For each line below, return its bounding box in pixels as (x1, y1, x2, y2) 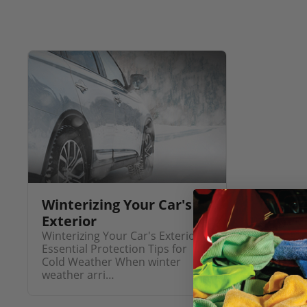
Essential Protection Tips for (41, 241, 187, 256)
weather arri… (41, 267, 114, 282)
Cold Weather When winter (41, 254, 181, 269)
